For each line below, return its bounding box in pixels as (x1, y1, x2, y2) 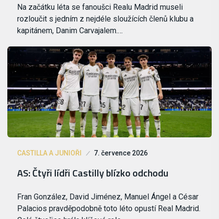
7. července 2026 (94, 149, 148, 157)
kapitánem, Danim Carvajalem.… (17, 25, 123, 35)
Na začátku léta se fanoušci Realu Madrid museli (17, 2, 183, 12)
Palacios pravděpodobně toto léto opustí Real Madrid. (17, 203, 200, 213)
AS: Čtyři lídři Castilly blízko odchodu (17, 165, 169, 180)
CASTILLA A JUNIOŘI (17, 149, 82, 157)
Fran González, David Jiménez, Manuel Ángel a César (17, 192, 198, 201)
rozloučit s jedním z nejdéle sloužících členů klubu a (17, 14, 194, 23)
